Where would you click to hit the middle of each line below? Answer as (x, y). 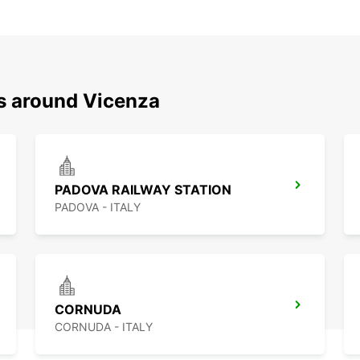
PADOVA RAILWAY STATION (143, 190)
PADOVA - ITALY (98, 207)
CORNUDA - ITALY (104, 327)
